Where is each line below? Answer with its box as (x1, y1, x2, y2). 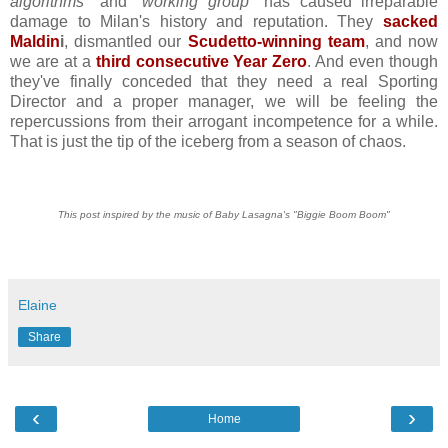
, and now (364, 32, 439, 50)
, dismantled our (64, 32, 188, 50)
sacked (383, 12, 438, 30)
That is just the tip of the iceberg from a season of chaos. (10, 132, 406, 150)
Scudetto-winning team (187, 32, 365, 50)
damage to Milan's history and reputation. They (10, 12, 383, 30)
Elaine (18, 297, 57, 314)
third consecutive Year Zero (95, 52, 308, 70)
